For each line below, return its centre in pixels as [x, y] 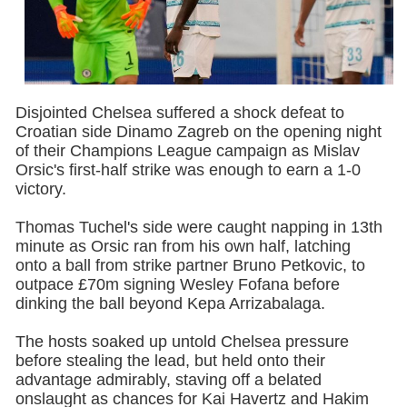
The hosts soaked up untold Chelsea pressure [182, 341]
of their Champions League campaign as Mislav [187, 151]
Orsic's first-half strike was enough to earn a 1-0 [188, 170]
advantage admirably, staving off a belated [168, 379]
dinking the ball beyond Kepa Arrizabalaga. [170, 303]
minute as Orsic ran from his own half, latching [183, 246]
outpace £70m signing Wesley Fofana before [177, 284]
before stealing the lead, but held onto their [170, 360]
